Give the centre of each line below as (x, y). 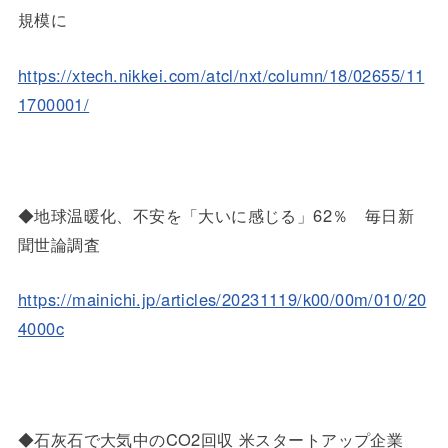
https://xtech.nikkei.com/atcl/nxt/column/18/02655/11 (221, 74)
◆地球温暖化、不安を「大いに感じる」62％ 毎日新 (216, 214)
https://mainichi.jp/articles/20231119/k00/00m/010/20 (222, 298)
